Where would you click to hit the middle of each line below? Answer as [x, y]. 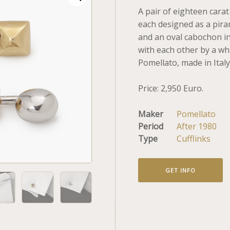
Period [151, 126]
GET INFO [180, 170]
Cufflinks [194, 139]
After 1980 [197, 126]
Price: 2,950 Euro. [171, 88]
